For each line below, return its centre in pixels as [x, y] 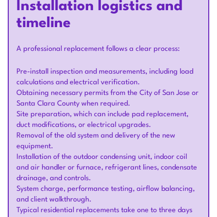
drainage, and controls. [54, 179]
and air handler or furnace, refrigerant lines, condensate [107, 168]
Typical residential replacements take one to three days [104, 211]
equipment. [35, 147]
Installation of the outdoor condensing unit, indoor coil [102, 157]
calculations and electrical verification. [78, 83]
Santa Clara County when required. [73, 104]
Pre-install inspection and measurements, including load [105, 72]
